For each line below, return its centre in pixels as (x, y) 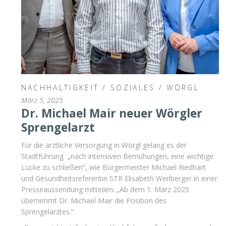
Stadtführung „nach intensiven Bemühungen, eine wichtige (117, 156)
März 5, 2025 (42, 100)
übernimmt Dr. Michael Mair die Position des (94, 200)
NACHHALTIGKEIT (60, 87)
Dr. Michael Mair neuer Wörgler (111, 113)
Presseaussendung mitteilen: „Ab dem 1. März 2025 (105, 189)
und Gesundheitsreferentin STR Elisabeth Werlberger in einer (119, 178)
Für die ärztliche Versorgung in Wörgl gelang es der (104, 145)
